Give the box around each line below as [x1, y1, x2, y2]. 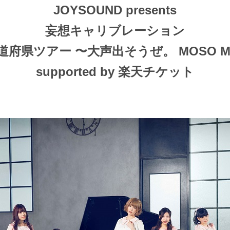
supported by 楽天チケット [36, 64, 194, 79]
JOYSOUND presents [53, 3, 177, 17]
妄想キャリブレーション [45, 23, 185, 37]
